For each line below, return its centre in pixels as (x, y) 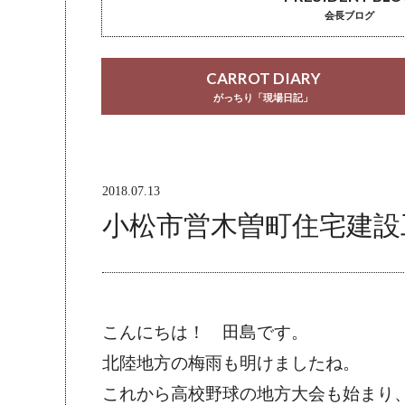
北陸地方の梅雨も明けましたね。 (231, 364)
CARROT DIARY (263, 79)
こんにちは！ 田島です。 (205, 334)
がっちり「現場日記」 (264, 98)
